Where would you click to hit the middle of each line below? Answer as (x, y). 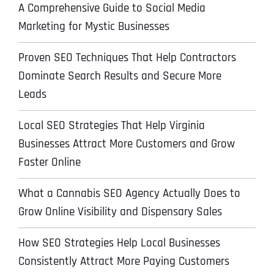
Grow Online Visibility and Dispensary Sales (120, 212)
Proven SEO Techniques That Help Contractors (127, 57)
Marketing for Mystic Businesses (94, 26)
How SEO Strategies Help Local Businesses (119, 243)
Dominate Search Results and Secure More (120, 76)
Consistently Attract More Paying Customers (124, 261)
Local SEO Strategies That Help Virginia (112, 125)
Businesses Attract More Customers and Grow (127, 144)
